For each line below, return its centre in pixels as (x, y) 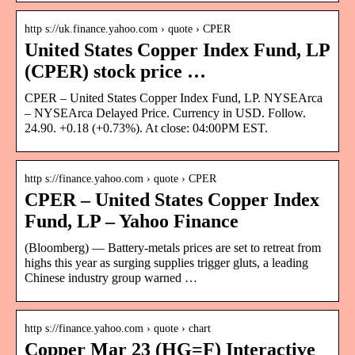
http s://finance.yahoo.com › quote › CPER (120, 178)
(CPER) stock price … (115, 71)
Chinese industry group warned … (111, 277)
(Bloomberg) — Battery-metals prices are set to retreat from (173, 247)
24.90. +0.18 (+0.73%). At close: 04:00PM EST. (146, 128)
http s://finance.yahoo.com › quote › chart (118, 328)
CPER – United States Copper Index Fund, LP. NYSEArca (174, 97)
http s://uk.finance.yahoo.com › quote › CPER (128, 29)
